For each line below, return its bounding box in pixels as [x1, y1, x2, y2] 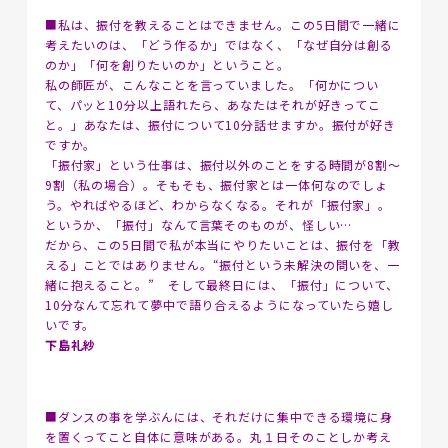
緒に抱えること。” [44, 276, 168, 293]
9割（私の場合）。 [44, 176, 156, 193]
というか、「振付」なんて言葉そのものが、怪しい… [44, 216, 353, 233]
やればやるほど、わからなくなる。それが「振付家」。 [69, 196, 392, 213]
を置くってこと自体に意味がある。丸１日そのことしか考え [44, 428, 393, 445]
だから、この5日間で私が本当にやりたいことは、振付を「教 [44, 236, 401, 253]
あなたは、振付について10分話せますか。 [83, 116, 332, 133]
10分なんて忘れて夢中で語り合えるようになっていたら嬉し [44, 296, 394, 313]
